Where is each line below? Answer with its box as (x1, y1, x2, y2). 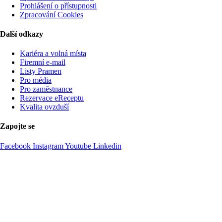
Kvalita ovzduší (20, 103, 69, 111)
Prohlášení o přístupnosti (20, 1, 97, 10)
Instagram (33, 141, 63, 150)
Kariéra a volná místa (20, 49, 86, 58)
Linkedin (93, 141, 121, 150)
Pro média (20, 76, 52, 85)
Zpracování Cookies (20, 10, 83, 19)
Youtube (65, 141, 91, 150)
